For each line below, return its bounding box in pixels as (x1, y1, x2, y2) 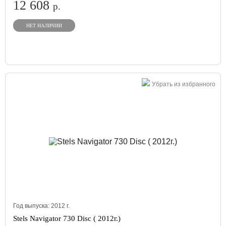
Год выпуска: (13, 202, 51, 209)
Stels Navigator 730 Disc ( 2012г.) (13, 214, 121, 222)
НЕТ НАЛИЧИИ (26, 23, 62, 28)
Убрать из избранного (152, 81, 215, 88)
